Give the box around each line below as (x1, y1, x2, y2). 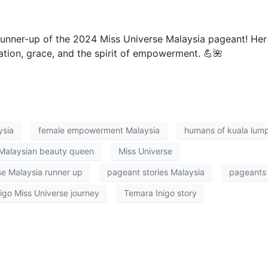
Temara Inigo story (124, 188, 197, 199)
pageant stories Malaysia (107, 167, 205, 178)
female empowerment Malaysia (38, 125, 160, 136)
